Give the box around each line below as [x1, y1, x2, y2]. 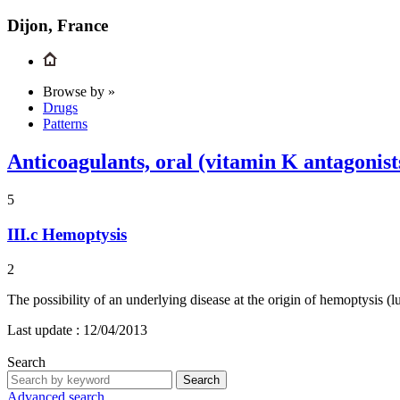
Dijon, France [7, 15, 108, 35]
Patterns [43, 116, 87, 132]
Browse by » [43, 84, 115, 100]
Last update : [7, 321, 79, 337]
